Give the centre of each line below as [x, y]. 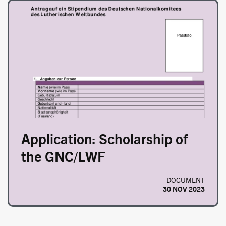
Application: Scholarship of [104, 138]
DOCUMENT [186, 180]
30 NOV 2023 [184, 189]
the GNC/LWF [63, 156]
